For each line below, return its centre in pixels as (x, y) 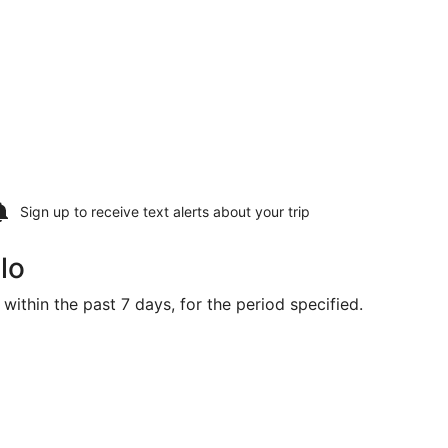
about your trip (259, 211)
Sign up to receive (81, 211)
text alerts (176, 211)
